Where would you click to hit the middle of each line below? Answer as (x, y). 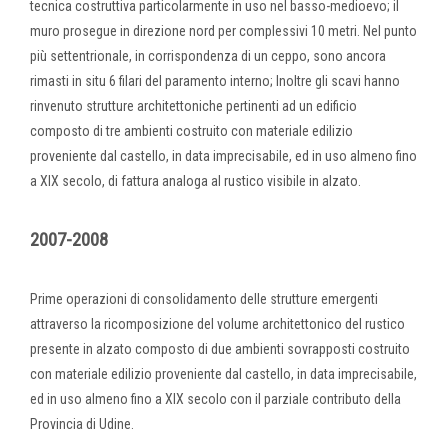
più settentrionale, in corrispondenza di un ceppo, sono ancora (208, 55)
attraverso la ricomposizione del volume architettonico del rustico (217, 323)
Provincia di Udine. (82, 423)
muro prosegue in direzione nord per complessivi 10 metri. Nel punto (223, 30)
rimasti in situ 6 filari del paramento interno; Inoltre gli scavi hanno (215, 80)
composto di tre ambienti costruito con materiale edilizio (191, 130)
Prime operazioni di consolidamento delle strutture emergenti (204, 298)
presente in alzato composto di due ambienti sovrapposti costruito (220, 348)
